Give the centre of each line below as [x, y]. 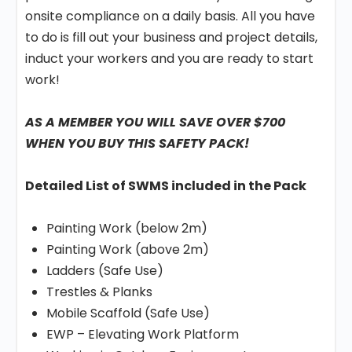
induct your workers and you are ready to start [169, 59]
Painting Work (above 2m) [128, 249]
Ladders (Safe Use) [105, 271]
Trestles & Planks [99, 292]
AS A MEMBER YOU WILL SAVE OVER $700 [155, 122]
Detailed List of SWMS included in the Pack [166, 186]
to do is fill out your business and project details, [171, 37]
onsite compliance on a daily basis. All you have [170, 16]
